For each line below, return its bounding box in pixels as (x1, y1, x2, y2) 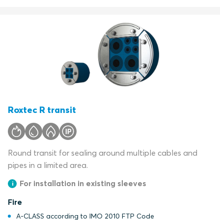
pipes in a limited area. (8, 160, 88, 170)
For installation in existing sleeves (20, 178, 146, 188)
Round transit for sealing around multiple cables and (8, 148, 197, 158)
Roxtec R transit (8, 104, 76, 115)
